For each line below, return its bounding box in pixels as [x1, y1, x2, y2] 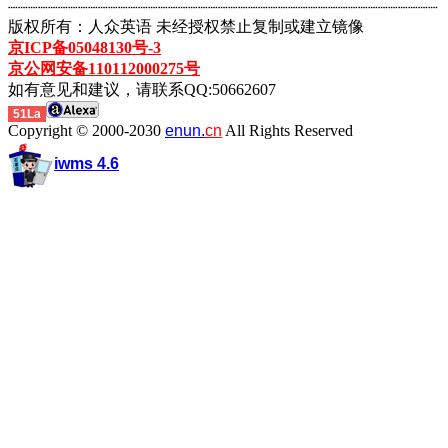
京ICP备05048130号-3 [8, 39, 161, 56]
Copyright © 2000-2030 [8, 122, 165, 139]
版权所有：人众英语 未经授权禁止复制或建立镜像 [8, 18, 364, 35]
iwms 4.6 [54, 154, 119, 172]
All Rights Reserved [225, 122, 353, 139]
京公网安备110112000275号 [8, 60, 200, 77]
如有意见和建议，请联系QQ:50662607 [8, 81, 276, 98]
